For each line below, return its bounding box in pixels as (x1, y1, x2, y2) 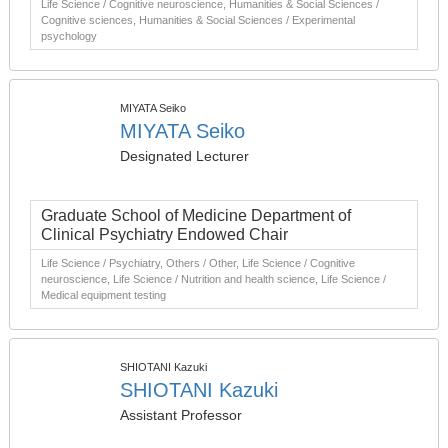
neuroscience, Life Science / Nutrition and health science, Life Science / (41, 273, 386, 285)
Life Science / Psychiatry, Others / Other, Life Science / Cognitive (41, 257, 355, 269)
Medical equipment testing (41, 289, 166, 301)
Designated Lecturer (120, 148, 249, 164)
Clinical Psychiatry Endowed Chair (41, 226, 288, 243)
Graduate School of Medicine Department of (41, 207, 351, 224)
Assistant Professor (120, 407, 242, 423)
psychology (41, 30, 97, 42)
